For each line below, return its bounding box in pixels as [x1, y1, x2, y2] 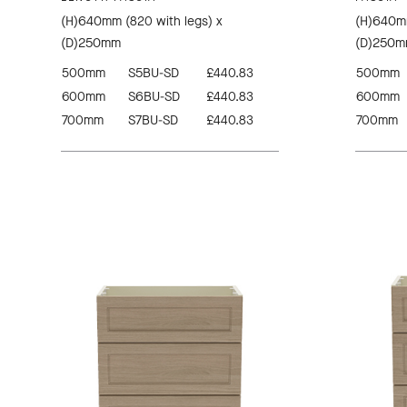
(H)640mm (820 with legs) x [61, 13, 223, 31]
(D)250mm [61, 35, 122, 53]
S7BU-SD [128, 112, 179, 130]
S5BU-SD [128, 65, 180, 83]
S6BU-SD [128, 88, 181, 106]
